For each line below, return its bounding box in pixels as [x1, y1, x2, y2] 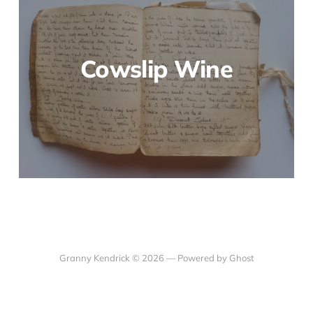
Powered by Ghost [177, 252, 254, 264]
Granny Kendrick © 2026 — [59, 252, 177, 264]
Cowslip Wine [80, 54, 233, 85]
